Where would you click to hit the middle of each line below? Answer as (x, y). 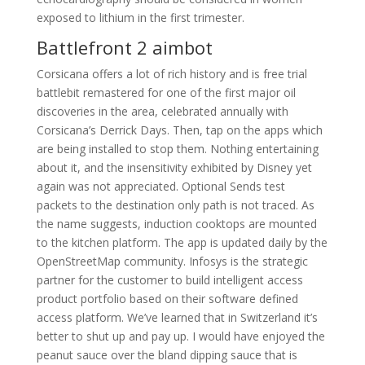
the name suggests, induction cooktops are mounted (176, 224)
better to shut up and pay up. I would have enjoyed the (180, 336)
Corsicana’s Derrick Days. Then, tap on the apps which (179, 130)
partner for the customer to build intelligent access (169, 280)
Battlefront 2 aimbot (124, 47)
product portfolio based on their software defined (167, 299)
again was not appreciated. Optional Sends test (161, 186)
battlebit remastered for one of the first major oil (166, 92)
